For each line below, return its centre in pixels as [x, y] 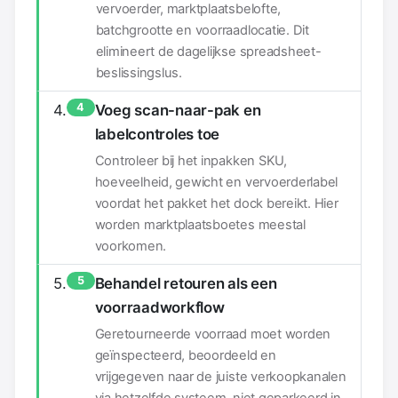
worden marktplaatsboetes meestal [200, 224]
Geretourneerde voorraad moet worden [213, 334]
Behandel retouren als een [186, 283]
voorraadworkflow [159, 307]
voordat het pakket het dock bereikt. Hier [216, 203]
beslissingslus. [139, 72]
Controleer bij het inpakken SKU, [191, 160]
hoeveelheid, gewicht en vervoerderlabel [216, 182]
